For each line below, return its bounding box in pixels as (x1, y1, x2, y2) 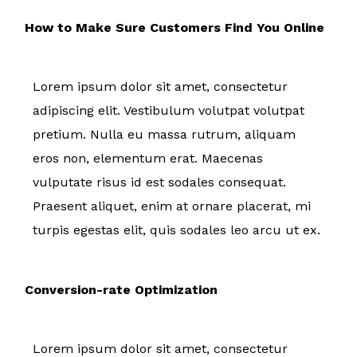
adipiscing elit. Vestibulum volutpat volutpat (33, 102, 304, 118)
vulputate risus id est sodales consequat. (33, 174, 286, 190)
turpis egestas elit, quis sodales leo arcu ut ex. (33, 222, 324, 237)
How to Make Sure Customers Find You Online (25, 19, 324, 35)
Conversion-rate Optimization (25, 281, 218, 297)
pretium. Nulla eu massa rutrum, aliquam (33, 126, 296, 142)
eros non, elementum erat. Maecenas (33, 150, 263, 166)
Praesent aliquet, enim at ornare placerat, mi (33, 198, 311, 214)
